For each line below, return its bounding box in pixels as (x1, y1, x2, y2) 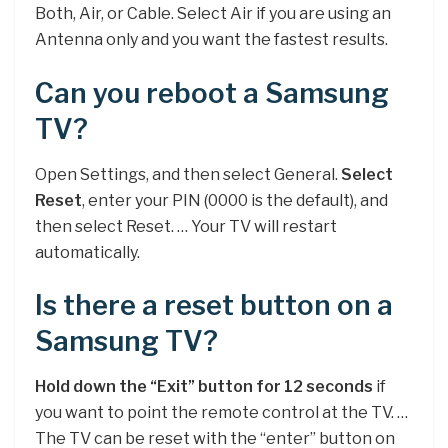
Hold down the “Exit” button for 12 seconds (35, 376, 373, 396)
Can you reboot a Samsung (35, 77, 389, 111)
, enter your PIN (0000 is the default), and (82, 190, 388, 210)
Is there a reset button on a (35, 289, 393, 323)
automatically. (35, 242, 140, 262)
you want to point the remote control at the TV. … (35, 402, 408, 422)
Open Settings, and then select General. (35, 164, 341, 184)
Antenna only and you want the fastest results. (35, 30, 388, 50)
